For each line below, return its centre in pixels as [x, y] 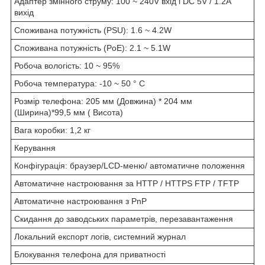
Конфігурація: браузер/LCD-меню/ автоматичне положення [130, 165]
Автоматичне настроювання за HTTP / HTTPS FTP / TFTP [127, 183]
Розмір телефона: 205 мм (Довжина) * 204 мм [103, 101]
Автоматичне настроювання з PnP [80, 201]
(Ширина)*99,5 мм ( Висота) [69, 112]
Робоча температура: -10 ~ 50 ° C [80, 83]
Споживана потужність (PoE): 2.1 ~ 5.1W [92, 48]
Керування [35, 148]
